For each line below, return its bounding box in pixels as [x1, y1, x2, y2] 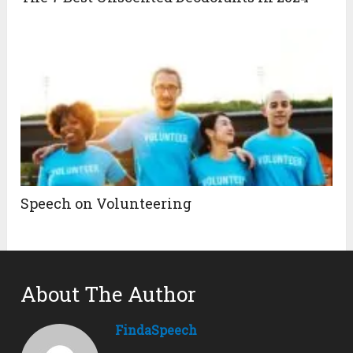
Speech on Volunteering [20, 193, 192, 213]
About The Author [20, 280, 197, 307]
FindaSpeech [115, 321, 198, 338]
